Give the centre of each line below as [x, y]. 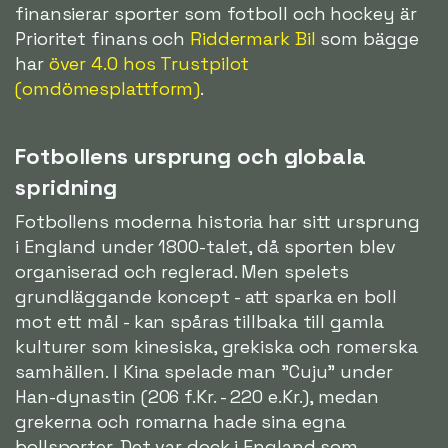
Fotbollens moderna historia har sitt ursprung [217, 222]
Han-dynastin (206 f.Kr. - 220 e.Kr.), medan [197, 397]
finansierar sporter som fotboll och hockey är [216, 14]
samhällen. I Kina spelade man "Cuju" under [204, 372]
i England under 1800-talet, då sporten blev [205, 247]
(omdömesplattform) [108, 89]
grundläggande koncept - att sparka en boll [206, 297]
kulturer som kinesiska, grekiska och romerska [216, 347]
